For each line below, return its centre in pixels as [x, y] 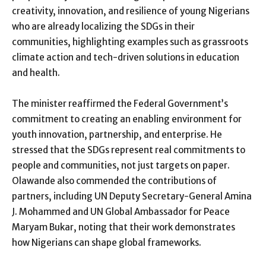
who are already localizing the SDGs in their [103, 27]
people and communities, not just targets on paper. [121, 166]
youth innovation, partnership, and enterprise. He [117, 135]
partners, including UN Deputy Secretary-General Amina [132, 197]
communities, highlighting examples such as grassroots [130, 42]
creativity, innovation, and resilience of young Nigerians [131, 11]
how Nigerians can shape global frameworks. [107, 243]
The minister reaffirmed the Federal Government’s [120, 104]
